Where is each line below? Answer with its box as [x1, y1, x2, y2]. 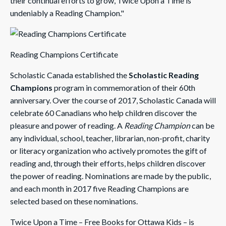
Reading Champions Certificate [10, 49, 118, 59]
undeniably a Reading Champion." [10, 8, 124, 18]
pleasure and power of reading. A [10, 121, 124, 130]
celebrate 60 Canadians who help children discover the [10, 108, 197, 118]
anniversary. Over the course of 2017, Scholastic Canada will [10, 95, 216, 105]
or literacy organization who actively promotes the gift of [10, 146, 207, 155]
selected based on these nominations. [10, 196, 138, 206]
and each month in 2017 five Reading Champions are [10, 184, 189, 193]
